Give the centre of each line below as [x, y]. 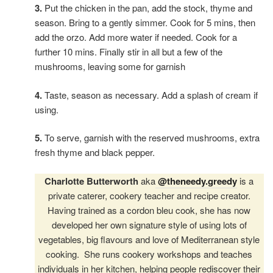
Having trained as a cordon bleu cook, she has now [149, 210]
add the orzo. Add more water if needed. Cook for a [136, 37]
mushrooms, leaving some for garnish [110, 66]
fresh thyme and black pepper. [94, 152]
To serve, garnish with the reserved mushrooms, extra [152, 138]
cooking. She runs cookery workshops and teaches [149, 253]
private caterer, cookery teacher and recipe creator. [149, 195]
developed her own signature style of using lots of [149, 224]
